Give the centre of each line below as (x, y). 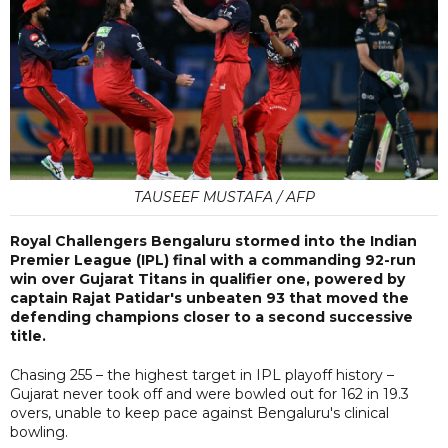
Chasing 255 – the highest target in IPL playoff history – (202, 374)
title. (28, 335)
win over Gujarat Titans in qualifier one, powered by (207, 278)
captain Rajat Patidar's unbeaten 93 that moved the (209, 297)
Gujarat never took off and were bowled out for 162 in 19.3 (209, 393)
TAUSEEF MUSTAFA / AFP (224, 196)
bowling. (39, 431)
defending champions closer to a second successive (211, 316)
